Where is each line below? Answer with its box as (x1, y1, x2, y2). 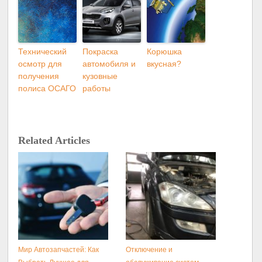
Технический (18, 47, 67, 57)
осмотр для (18, 59, 63, 69)
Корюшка (147, 47, 182, 57)
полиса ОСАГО (18, 84, 77, 94)
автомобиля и (82, 59, 136, 69)
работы (82, 84, 111, 94)
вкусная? (147, 59, 182, 69)
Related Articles (18, 135, 91, 147)
